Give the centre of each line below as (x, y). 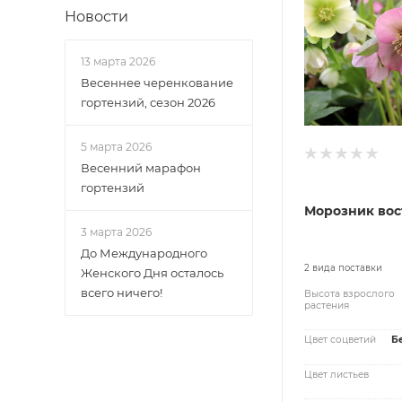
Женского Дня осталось (152, 273)
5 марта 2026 (116, 147)
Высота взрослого (350, 293)
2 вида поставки (343, 267)
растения (327, 305)
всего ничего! (122, 293)
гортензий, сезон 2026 (148, 102)
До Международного (144, 253)
